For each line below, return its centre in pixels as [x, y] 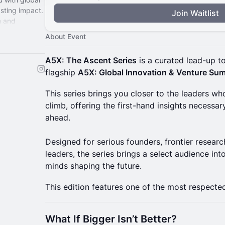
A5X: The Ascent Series [91, 60]
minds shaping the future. [93, 166]
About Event [66, 36]
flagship [62, 72]
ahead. [58, 118]
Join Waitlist [195, 13]
